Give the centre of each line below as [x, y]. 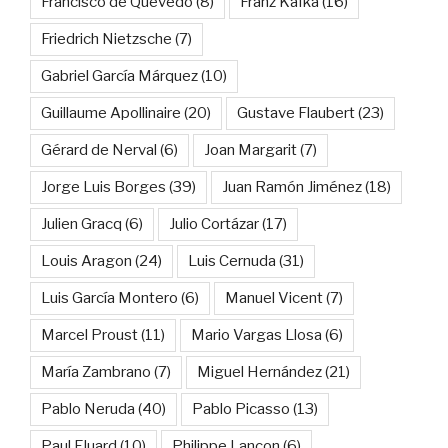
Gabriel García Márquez [119, 75]
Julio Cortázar [214, 223]
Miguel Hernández [259, 371]
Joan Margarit [250, 149]
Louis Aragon [86, 260]
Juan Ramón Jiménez [292, 186]
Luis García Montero [109, 297]
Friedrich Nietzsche [106, 38]
